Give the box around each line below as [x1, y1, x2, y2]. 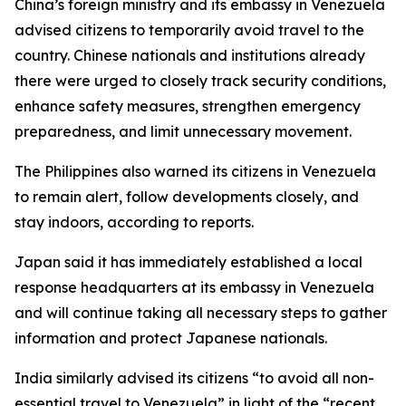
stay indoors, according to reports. [14, 213, 254, 231]
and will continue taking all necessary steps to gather [14, 304, 387, 322]
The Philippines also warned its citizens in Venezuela [14, 162, 376, 180]
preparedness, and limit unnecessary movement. [14, 122, 352, 140]
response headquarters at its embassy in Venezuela [14, 278, 374, 296]
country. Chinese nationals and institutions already [14, 46, 365, 64]
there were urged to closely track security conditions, [14, 72, 386, 90]
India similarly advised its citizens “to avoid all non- [14, 369, 374, 387]
